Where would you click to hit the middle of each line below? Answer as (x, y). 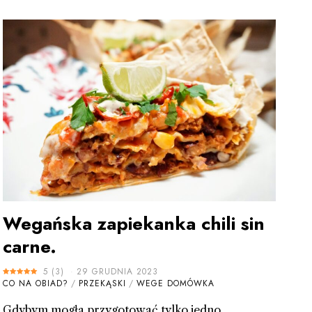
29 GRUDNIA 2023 (117, 272)
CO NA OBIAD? (35, 284)
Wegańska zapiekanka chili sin (133, 224)
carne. (29, 247)
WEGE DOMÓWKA (175, 284)
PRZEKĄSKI (102, 284)
